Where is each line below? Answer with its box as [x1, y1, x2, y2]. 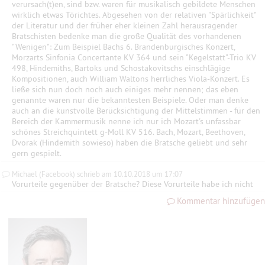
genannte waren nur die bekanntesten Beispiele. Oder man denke [12, 95, 248, 105]
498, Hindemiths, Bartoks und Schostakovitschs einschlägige [12, 63, 230, 73]
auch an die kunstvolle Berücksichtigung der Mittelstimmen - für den [12, 105, 260, 116]
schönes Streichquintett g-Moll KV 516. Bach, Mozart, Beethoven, [12, 127, 245, 137]
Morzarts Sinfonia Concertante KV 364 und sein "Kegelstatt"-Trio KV [12, 52, 256, 63]
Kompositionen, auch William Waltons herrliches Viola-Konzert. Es [12, 73, 250, 84]
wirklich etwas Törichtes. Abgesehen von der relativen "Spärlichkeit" [12, 9, 256, 20]
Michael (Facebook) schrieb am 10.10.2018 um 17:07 [10, 169, 183, 179]
